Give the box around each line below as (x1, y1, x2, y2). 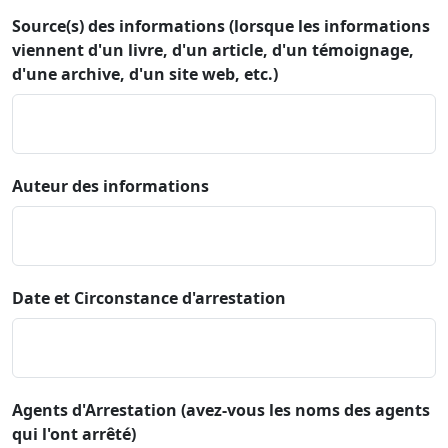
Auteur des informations (12, 174, 209, 197)
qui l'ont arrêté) (12, 422, 136, 445)
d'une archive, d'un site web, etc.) (12, 62, 278, 85)
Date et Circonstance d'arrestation (12, 286, 286, 309)
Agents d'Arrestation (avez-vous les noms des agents (12, 398, 430, 421)
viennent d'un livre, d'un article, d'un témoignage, (12, 38, 414, 61)
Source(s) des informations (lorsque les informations (12, 14, 430, 37)
